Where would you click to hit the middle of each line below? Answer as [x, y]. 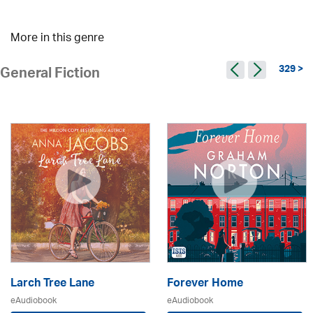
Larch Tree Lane [52, 284]
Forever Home [205, 284]
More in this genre [57, 39]
